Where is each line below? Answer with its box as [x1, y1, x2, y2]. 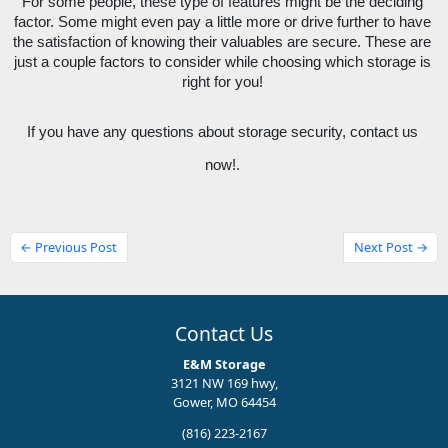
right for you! [181, 73, 267, 90]
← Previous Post [20, 237, 118, 256]
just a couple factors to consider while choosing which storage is [13, 53, 431, 70]
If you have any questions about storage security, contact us [26, 123, 418, 140]
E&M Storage [182, 354, 266, 373]
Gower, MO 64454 [172, 392, 276, 411]
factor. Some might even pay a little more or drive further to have [13, 13, 431, 30]
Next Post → [353, 237, 428, 256]
